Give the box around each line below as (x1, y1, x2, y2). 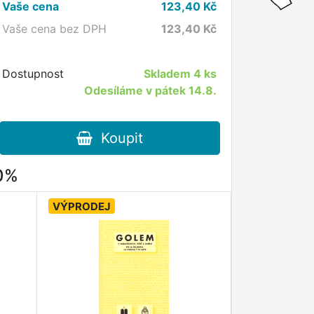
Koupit (92, 129, 143, 146)
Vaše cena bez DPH (2, 21, 107, 36)
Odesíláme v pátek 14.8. (83, 83, 217, 97)
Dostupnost (2, 66, 64, 81)
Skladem (143, 66, 193, 81)
